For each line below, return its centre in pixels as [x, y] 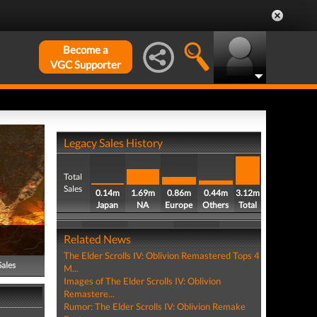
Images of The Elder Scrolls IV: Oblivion [142, 281]
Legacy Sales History [113, 143]
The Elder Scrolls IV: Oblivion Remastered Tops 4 [161, 255]
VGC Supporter [86, 64]
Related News [97, 239]
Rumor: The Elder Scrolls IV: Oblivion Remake [154, 306]
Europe [179, 205]
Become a [86, 50]
